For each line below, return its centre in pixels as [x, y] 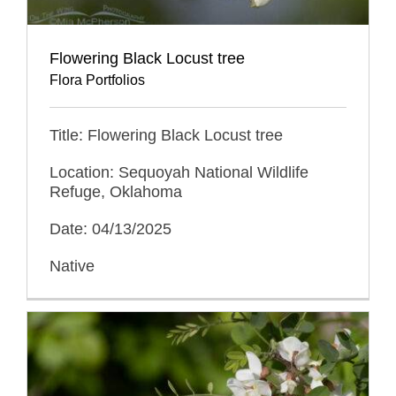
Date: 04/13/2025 [110, 228]
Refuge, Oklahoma [116, 191]
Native [72, 266]
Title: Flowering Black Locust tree [166, 135]
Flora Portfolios [97, 80]
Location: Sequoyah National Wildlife [179, 172]
